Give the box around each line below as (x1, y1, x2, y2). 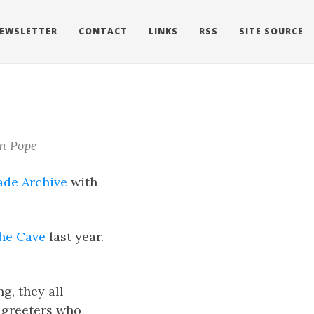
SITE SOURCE (239, 25, 303, 37)
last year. (46, 228, 104, 245)
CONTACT (78, 25, 128, 37)
